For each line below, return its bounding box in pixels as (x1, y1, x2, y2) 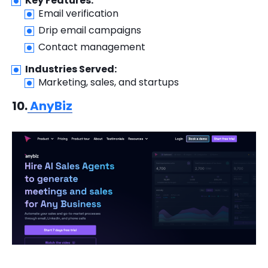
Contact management (38, 40, 145, 54)
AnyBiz (28, 98, 72, 115)
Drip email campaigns (38, 23, 141, 38)
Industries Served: (25, 62, 117, 77)
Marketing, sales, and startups (38, 75, 179, 90)
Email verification (38, 7, 118, 21)
